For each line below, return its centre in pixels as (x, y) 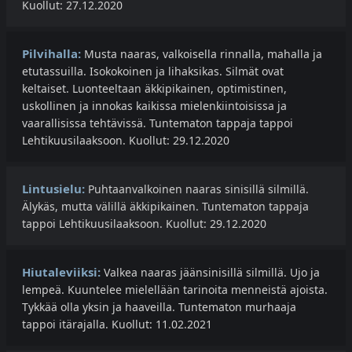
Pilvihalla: (51, 54)
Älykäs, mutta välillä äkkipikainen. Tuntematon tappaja (165, 207)
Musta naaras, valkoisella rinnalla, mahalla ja (202, 54)
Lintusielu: (53, 189)
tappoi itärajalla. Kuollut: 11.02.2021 (117, 324)
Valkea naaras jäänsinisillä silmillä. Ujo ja (210, 273)
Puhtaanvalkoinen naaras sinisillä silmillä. (197, 189)
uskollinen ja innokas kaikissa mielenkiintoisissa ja (154, 106)
